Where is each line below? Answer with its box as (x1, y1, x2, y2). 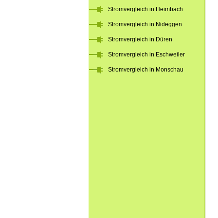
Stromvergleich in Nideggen (108, 21, 182, 28)
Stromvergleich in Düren (108, 36, 172, 43)
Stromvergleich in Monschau (108, 66, 183, 73)
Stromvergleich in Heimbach (108, 6, 183, 13)
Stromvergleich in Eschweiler (108, 51, 185, 58)
